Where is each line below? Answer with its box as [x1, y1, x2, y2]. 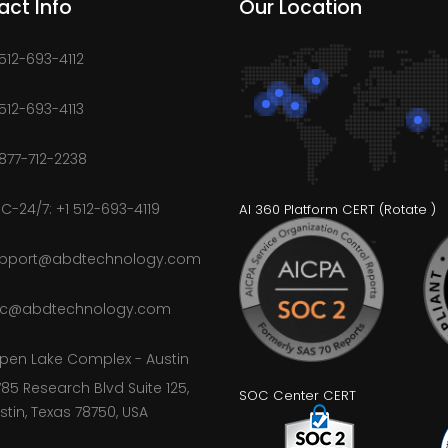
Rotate [383, 200, 427, 220]
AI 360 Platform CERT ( [238, 200, 384, 220]
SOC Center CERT [238, 386, 356, 406]
